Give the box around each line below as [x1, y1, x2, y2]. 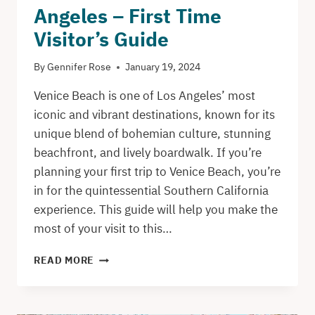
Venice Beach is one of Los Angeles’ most [34, 88, 255, 104]
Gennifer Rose [47, 60, 112, 74]
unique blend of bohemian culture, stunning [34, 126, 271, 142]
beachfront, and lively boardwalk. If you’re [34, 145, 262, 161]
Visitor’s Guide [34, 25, 169, 52]
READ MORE [34, 254, 95, 267]
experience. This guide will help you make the [34, 202, 278, 218]
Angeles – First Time [34, 2, 221, 29]
